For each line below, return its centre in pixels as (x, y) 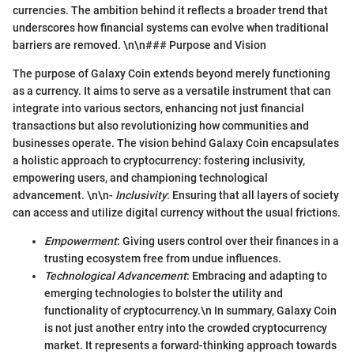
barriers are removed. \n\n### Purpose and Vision (139, 45)
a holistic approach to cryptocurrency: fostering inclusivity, (159, 160)
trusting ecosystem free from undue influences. (163, 258)
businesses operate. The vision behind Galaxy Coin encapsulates (176, 143)
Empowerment (81, 241)
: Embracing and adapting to (257, 275)
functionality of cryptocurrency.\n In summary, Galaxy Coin (190, 310)
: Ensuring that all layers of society (253, 195)
